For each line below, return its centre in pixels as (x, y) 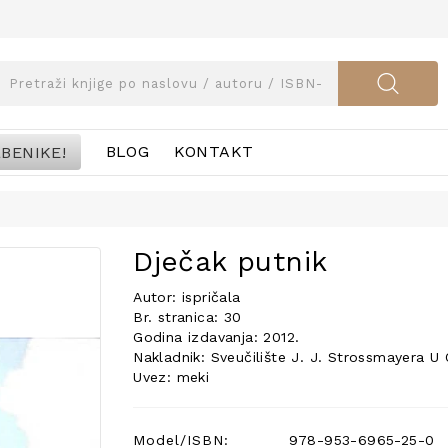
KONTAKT (213, 151)
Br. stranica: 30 (187, 317)
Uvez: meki (171, 377)
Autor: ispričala (187, 297)
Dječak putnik (230, 261)
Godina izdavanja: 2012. (216, 337)
